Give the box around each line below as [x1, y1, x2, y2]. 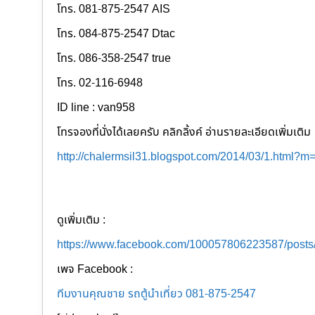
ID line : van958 [57, 99, 135, 117]
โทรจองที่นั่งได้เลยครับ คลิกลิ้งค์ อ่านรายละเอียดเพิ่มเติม [57, 124, 311, 141]
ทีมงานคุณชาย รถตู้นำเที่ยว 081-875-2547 [57, 285, 256, 303]
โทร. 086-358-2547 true [57, 50, 171, 67]
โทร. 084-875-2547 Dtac [57, 25, 175, 43]
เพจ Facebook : [57, 261, 133, 278]
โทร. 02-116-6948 [57, 75, 143, 92]
